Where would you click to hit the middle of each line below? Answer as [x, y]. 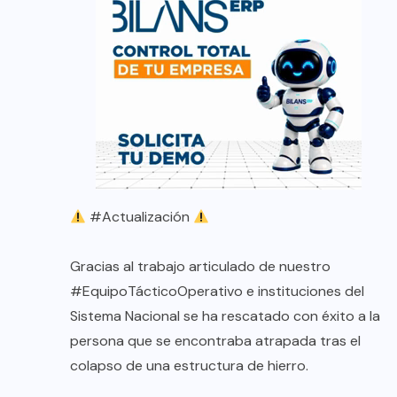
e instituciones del [304, 292]
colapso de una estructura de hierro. [189, 366]
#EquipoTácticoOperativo [156, 292]
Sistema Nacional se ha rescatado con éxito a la [225, 316]
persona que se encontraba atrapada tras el [215, 341]
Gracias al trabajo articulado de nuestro [200, 267]
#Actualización [140, 217]
